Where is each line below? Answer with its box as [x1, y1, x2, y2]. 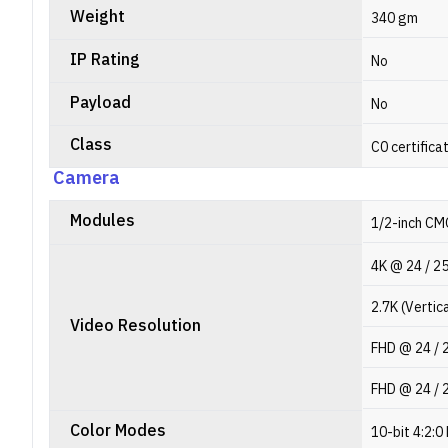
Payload [70, 90, 131, 117]
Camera [53, 164, 120, 194]
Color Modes [70, 418, 166, 445]
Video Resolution [70, 313, 201, 340]
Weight [70, 4, 125, 31]
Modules [70, 208, 135, 235]
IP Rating [70, 47, 140, 74]
